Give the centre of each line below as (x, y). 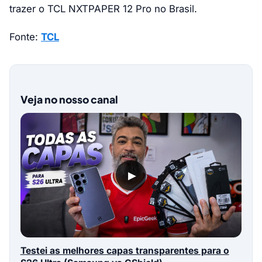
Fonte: (25, 37)
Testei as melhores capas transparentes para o (125, 250)
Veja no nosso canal (69, 99)
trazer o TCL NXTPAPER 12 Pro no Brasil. (103, 8)
